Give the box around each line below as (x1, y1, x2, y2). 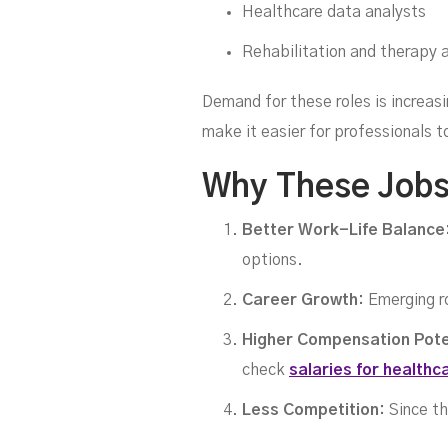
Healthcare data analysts (242, 4, 426, 21)
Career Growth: (242, 292, 364, 309)
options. (242, 252, 303, 269)
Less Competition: (242, 402, 385, 419)
